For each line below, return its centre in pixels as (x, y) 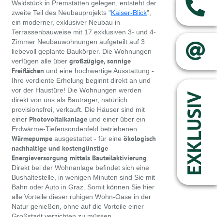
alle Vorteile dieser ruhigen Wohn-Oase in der (81, 197)
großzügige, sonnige (99, 61)
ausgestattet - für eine (89, 139)
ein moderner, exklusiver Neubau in (66, 22)
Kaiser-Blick (129, 13)
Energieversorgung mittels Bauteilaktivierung (79, 158)
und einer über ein (117, 119)
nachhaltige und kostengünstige (60, 148)
